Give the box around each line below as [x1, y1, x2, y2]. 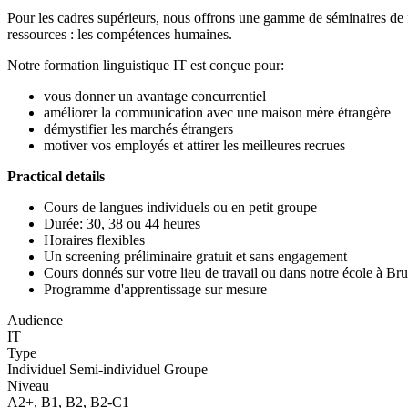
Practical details [7, 168, 105, 184]
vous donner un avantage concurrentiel [44, 87, 266, 104]
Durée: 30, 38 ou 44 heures [44, 215, 200, 231]
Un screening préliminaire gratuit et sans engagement [44, 248, 347, 264]
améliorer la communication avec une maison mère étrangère [44, 104, 391, 120]
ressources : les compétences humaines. [7, 25, 232, 42]
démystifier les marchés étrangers [44, 120, 233, 137]
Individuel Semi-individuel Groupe [7, 361, 208, 377]
